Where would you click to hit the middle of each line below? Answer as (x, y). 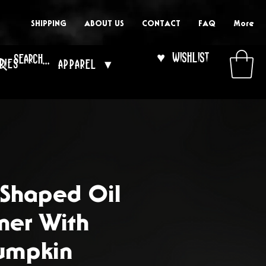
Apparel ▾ (85, 64)
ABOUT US (104, 24)
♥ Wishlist (183, 58)
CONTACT (161, 24)
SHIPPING (49, 24)
